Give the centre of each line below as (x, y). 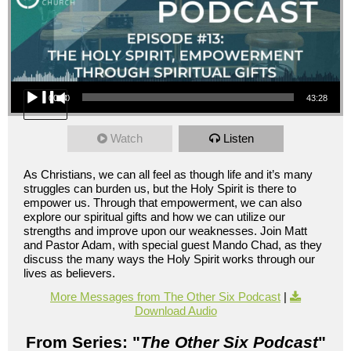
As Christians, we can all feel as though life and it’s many (168, 175)
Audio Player (33, 81)
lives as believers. (69, 273)
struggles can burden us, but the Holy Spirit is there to (160, 189)
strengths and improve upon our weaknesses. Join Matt (165, 231)
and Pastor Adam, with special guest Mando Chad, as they (173, 245)
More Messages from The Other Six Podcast (165, 297)
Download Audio (175, 311)
